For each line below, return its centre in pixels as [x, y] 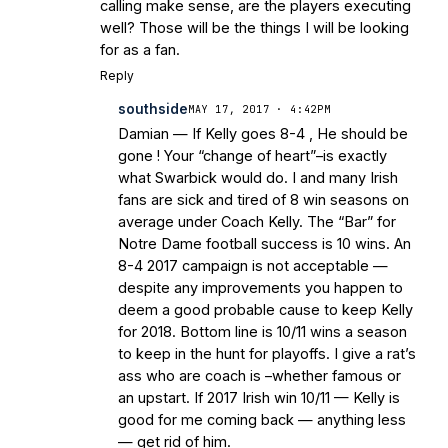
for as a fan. [140, 50]
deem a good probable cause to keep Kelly [265, 310]
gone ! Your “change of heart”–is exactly [252, 156]
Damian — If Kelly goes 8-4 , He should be [263, 134]
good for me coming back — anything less [262, 420]
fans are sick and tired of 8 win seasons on [263, 200]
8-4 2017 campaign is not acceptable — [253, 266]
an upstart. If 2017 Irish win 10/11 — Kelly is [259, 398]
